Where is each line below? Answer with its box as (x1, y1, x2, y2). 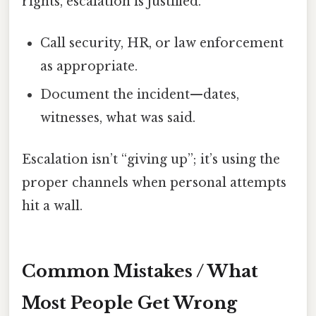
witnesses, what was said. (40, 110, 196, 126)
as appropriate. (40, 59, 138, 75)
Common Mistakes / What (22, 261, 258, 282)
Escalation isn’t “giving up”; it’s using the (22, 152, 280, 168)
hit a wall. (22, 198, 83, 214)
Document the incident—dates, (40, 87, 240, 103)
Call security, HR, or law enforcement (40, 35, 284, 51)
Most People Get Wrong (22, 293, 237, 314)
